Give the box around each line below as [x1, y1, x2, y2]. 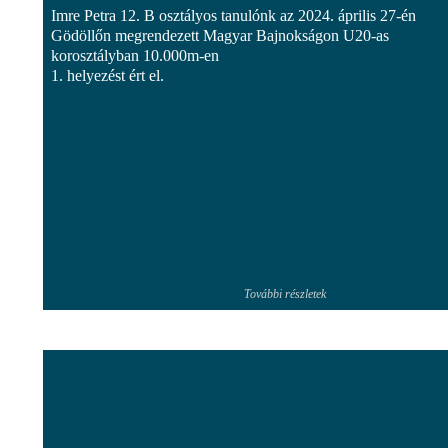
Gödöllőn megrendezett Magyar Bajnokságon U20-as [51, 26, 389, 44]
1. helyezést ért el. [51, 66, 164, 84]
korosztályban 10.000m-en [51, 46, 219, 64]
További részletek [244, 286, 326, 301]
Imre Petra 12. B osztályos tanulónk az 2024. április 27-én [51, 6, 416, 24]
